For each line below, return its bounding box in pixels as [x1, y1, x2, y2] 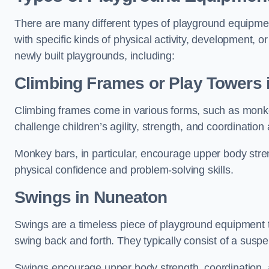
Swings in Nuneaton [14, 188, 167, 207]
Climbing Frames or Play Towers [14, 74, 262, 92]
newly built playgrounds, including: [14, 50, 175, 62]
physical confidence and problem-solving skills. [14, 164, 234, 176]
